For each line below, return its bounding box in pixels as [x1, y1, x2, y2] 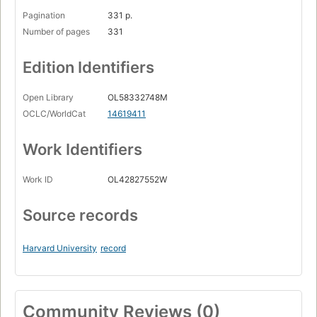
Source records [23, 206, 138, 225]
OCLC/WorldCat [23, 108, 86, 120]
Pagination [23, 10, 65, 21]
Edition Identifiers [23, 58, 154, 77]
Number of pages [23, 26, 90, 38]
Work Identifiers [23, 140, 142, 159]
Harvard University [23, 243, 97, 254]
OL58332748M [108, 92, 168, 103]
